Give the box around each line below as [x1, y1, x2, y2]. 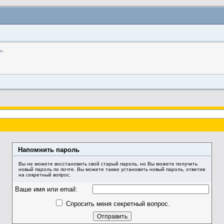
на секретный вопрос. [18, 171, 71, 177]
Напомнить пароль [18, 145, 79, 153]
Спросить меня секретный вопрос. [64, 199, 170, 207]
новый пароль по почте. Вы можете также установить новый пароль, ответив [18, 166, 205, 172]
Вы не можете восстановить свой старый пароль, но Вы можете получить [18, 160, 197, 166]
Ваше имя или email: [15, 185, 77, 193]
